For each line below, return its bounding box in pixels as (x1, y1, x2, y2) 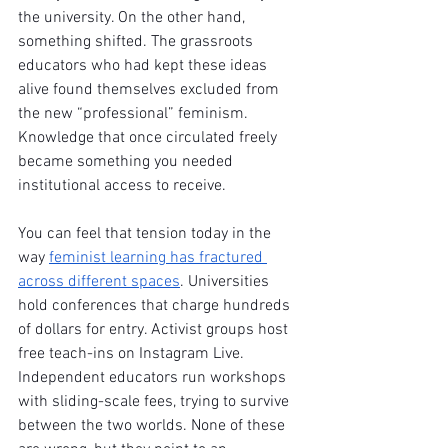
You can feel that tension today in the (18, 224, 275, 244)
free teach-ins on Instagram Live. (18, 344, 248, 364)
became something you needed (18, 152, 237, 172)
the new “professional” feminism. (18, 104, 252, 124)
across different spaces (18, 272, 180, 292)
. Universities (180, 272, 273, 292)
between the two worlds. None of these (18, 416, 289, 436)
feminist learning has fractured (49, 248, 267, 268)
